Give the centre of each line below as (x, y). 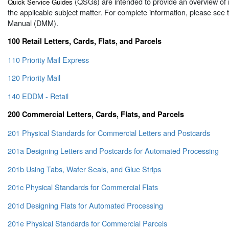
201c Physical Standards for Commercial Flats (83, 187)
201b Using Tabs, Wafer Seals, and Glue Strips (84, 169)
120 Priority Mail (34, 78)
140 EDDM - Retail (38, 96)
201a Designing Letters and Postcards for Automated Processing (113, 151)
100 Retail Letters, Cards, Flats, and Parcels (85, 41)
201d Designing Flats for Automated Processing (85, 205)
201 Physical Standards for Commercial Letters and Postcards (109, 132)
